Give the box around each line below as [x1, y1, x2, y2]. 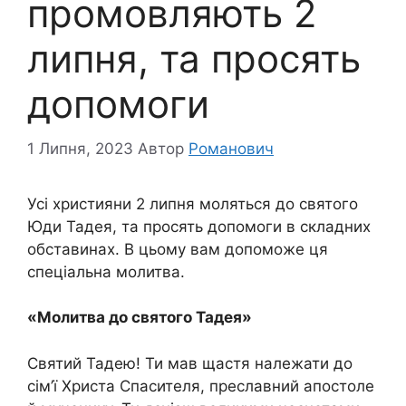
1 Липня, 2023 [27, 139, 133, 158]
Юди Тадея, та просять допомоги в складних [27, 217, 371, 236]
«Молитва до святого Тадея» [27, 308, 252, 327]
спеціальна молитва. [27, 262, 185, 281]
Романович [188, 139, 274, 158]
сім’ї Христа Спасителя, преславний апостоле [27, 376, 374, 395]
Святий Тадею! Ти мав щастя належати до [27, 353, 353, 372]
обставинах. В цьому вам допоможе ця [27, 239, 328, 258]
